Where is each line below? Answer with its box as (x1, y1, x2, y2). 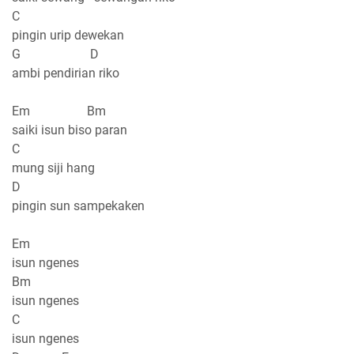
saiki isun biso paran (12, 122, 127, 137)
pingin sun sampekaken (12, 198, 145, 213)
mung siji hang (12, 160, 95, 175)
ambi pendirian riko (12, 65, 119, 81)
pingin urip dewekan (12, 27, 124, 43)
